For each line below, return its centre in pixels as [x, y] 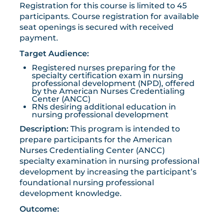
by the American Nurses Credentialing [108, 91]
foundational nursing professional [87, 183]
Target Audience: [54, 54]
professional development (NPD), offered [113, 84]
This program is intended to [125, 129]
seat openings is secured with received [97, 27]
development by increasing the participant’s [108, 172]
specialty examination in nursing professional [109, 161]
